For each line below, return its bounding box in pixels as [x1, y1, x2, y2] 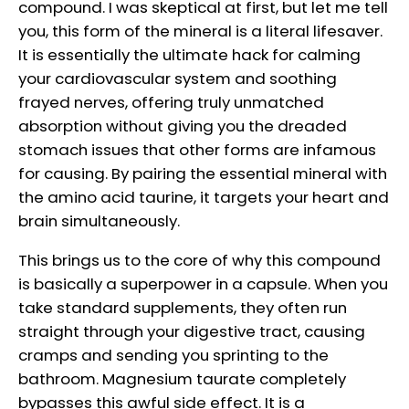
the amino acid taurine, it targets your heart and [18, 186, 389, 209]
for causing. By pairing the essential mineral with [18, 163, 387, 185]
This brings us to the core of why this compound [18, 248, 381, 271]
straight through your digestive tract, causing [18, 320, 365, 342]
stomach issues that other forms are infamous [18, 139, 376, 162]
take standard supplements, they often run [18, 296, 347, 319]
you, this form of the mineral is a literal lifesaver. [18, 20, 383, 43]
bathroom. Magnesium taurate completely [18, 367, 346, 390]
